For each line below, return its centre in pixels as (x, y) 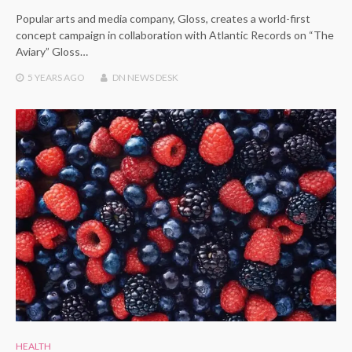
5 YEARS (45, 78)
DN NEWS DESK (145, 78)
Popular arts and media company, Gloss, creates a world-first (163, 19)
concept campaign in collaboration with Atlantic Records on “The (175, 35)
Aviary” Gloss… (52, 52)
